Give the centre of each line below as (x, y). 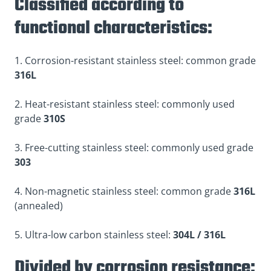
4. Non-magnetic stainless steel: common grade (123, 191)
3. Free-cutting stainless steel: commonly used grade (134, 148)
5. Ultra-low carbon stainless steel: (93, 235)
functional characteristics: (113, 29)
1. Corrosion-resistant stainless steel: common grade (135, 61)
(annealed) (39, 206)
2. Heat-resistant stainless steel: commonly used (125, 104)
